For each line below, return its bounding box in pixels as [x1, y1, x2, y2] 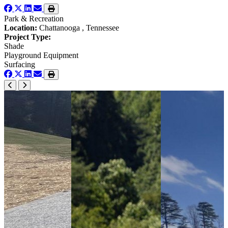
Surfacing [4, 60, 35, 69]
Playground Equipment [4, 51, 78, 60]
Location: [4, 23, 37, 33]
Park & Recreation [4, 14, 64, 23]
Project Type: [4, 33, 51, 42]
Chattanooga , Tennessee [37, 23, 119, 33]
